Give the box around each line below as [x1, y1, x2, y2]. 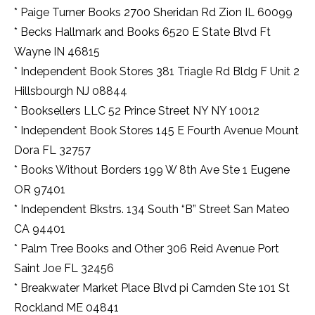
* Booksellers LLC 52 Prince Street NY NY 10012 [14, 104, 259, 118]
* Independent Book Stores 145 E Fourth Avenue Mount [14, 124, 299, 138]
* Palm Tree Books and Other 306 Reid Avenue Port [14, 242, 279, 256]
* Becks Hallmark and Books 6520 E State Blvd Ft [14, 25, 271, 39]
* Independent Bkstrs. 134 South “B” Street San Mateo [14, 202, 290, 217]
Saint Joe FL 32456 [14, 262, 114, 276]
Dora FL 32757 [14, 143, 91, 157]
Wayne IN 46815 [14, 45, 100, 59]
